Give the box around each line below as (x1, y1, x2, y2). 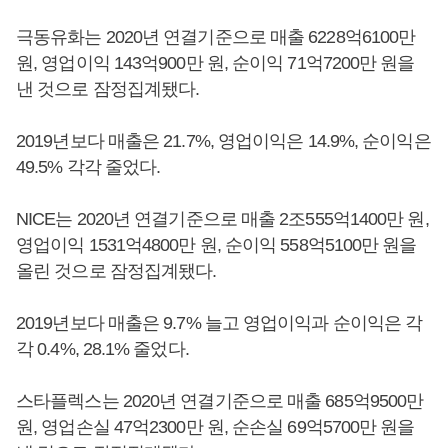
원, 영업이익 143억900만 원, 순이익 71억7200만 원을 (16, 52, 415, 73)
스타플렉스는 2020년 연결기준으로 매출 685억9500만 (16, 390, 424, 411)
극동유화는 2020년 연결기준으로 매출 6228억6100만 (16, 26, 416, 47)
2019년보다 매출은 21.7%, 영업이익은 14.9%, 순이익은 (16, 130, 431, 151)
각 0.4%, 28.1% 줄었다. (16, 338, 189, 359)
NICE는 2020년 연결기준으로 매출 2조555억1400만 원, (16, 208, 429, 229)
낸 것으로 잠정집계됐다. (16, 78, 200, 99)
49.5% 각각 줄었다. (16, 156, 161, 177)
